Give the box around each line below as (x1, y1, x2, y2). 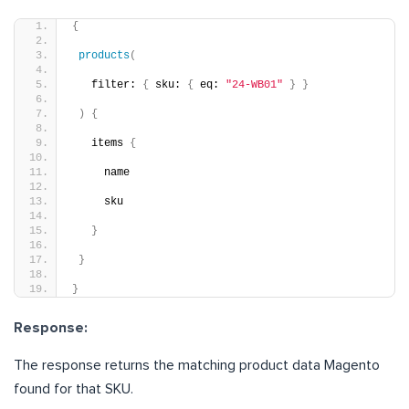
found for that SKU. (14, 381, 133, 396)
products (79, 48, 130, 62)
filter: (72, 78, 142, 91)
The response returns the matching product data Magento (14, 357, 380, 372)
